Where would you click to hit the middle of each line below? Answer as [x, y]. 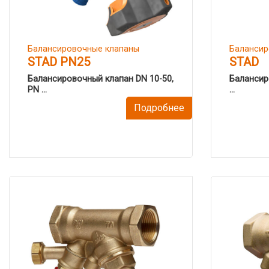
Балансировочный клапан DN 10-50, [101, 79]
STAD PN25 [59, 62]
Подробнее [159, 108]
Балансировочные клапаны [83, 49]
